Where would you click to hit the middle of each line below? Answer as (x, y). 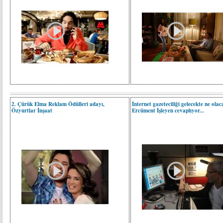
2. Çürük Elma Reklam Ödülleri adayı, (58, 104)
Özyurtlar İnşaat (32, 111)
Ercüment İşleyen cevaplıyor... (168, 111)
